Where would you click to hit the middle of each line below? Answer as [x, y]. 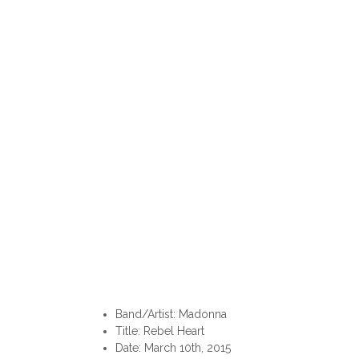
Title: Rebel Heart [160, 331]
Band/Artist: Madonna [171, 315]
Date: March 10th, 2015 [173, 348]
